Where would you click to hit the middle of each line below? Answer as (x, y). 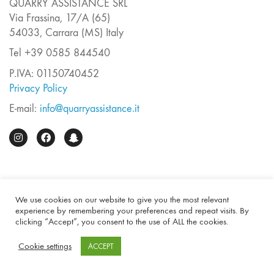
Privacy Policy (38, 88)
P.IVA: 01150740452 (54, 73)
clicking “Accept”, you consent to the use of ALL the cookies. (122, 222)
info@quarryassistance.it (90, 109)
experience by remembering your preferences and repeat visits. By (132, 211)
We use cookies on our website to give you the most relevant (122, 200)
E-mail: (24, 109)
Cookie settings (45, 246)
